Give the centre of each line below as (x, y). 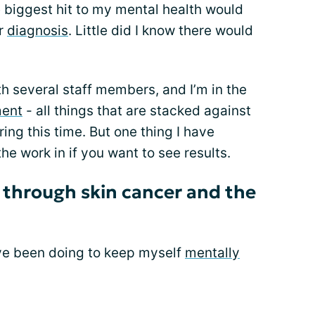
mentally (212, 253)
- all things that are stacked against (137, 111)
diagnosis (38, 31)
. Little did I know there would (161, 31)
